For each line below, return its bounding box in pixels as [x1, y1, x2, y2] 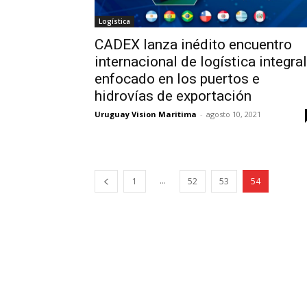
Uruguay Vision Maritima [95, 109, 197, 120]
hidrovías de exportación [95, 88, 251, 105]
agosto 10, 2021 [206, 109, 261, 120]
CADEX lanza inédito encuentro [95, 36, 292, 53]
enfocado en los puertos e [95, 71, 260, 88]
